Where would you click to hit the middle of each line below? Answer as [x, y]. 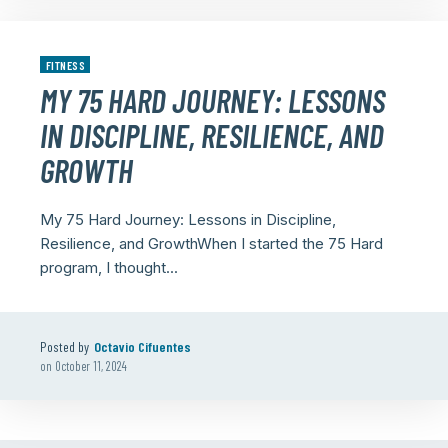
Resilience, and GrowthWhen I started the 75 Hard [211, 243]
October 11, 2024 [91, 366]
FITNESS [66, 65]
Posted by [64, 346]
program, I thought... [109, 267]
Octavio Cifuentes [142, 346]
